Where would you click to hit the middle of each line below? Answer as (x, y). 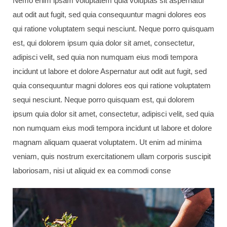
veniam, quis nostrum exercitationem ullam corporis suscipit (112, 156)
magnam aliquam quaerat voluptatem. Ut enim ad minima (107, 142)
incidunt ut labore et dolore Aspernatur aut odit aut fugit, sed (110, 71)
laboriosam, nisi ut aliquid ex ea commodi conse (92, 171)
